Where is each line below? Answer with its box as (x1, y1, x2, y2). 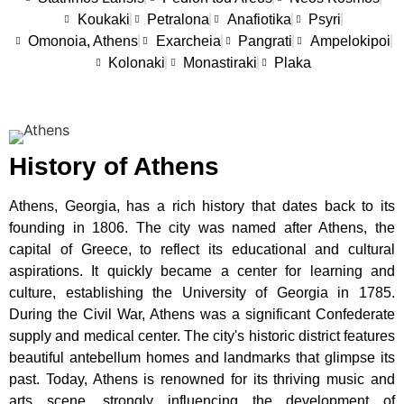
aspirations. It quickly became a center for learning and (9, 262, 395, 279)
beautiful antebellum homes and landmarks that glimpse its (9, 349, 395, 365)
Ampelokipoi (309, 32, 390, 49)
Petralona (147, 11, 209, 27)
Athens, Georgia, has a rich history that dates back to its (9, 197, 395, 214)
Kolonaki (108, 54, 166, 70)
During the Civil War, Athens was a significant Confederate (9, 306, 395, 322)
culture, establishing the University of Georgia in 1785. (9, 284, 395, 300)
